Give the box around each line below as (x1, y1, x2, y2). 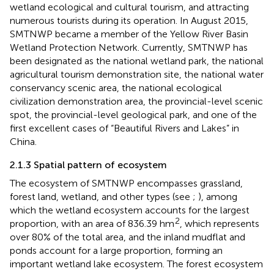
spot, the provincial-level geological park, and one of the (10, 108, 257, 120)
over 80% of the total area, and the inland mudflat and (10, 231, 245, 243)
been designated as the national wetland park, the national (10, 54, 264, 67)
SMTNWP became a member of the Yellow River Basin (10, 28, 248, 40)
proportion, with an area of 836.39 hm (10, 217, 174, 229)
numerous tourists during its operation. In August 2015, (10, 14, 248, 26)
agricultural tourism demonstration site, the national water (10, 68, 264, 80)
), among (198, 190, 237, 202)
